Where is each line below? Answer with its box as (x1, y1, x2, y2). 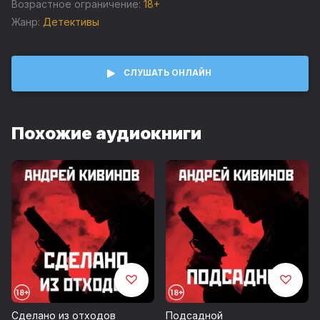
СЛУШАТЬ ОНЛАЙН (123, 68, 211, 79)
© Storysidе (11, 11, 60, 23)
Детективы (43, 15, 99, 28)
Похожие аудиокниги (11, 122, 201, 144)
